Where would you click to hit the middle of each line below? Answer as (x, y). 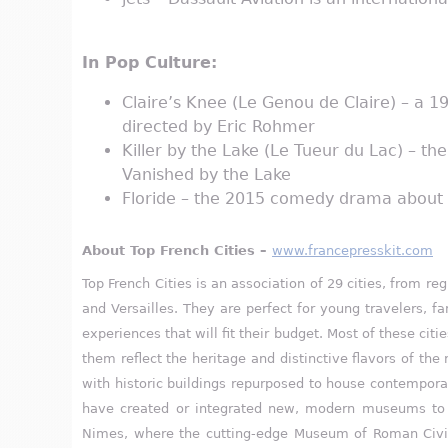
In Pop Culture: (149, 63)
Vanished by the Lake (206, 175)
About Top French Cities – (177, 250)
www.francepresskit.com (352, 250)
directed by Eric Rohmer (218, 127)
